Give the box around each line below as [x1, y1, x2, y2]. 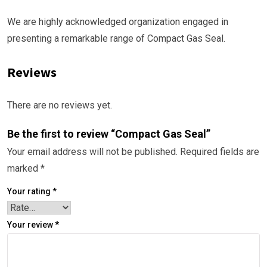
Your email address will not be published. [7, 146, 178, 157]
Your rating [7, 187, 52, 196]
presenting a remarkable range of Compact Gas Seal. [7, 33, 225, 44]
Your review [7, 220, 55, 229]
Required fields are [180, 146, 259, 157]
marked [7, 163, 41, 174]
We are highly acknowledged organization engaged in [7, 16, 228, 27]
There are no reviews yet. [7, 100, 112, 111]
